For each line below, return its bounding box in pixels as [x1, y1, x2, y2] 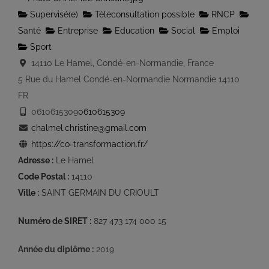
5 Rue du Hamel [18, 74, 81, 84]
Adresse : [18, 156, 53, 165]
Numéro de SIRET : [18, 216, 91, 226]
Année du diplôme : [18, 244, 94, 254]
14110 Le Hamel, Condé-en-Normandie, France [28, 58, 214, 68]
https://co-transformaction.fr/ [31, 139, 148, 149]
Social [169, 26, 195, 35]
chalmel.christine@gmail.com [31, 123, 147, 133]
